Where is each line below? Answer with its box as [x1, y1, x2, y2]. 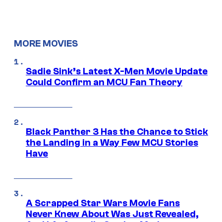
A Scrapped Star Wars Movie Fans [26, 198, 180, 209]
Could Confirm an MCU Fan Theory [26, 77, 182, 88]
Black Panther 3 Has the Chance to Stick [26, 126, 208, 138]
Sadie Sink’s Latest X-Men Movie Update [26, 66, 208, 77]
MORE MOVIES [14, 38, 78, 49]
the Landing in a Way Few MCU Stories [26, 137, 198, 149]
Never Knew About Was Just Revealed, [26, 209, 199, 220]
